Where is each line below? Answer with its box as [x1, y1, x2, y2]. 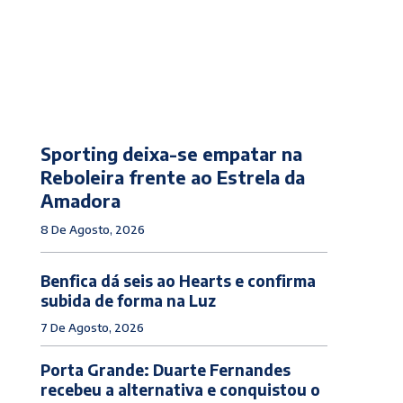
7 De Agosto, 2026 [40, 320, 144, 336]
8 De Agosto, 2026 [40, 222, 145, 237]
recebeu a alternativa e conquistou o [40, 380, 320, 400]
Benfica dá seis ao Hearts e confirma [40, 271, 316, 291]
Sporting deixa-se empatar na [40, 142, 302, 166]
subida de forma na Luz [40, 291, 216, 311]
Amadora [40, 189, 121, 212]
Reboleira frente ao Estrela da [40, 166, 305, 189]
